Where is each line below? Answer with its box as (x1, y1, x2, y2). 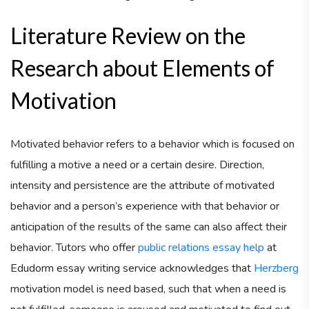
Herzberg (254, 260, 299, 276)
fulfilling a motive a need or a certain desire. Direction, (10, 157, 264, 172)
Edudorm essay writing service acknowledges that (10, 260, 254, 276)
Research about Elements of (10, 54, 275, 81)
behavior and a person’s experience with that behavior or (10, 198, 279, 214)
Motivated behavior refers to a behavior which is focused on (10, 136, 295, 152)
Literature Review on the (10, 21, 246, 49)
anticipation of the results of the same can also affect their (10, 219, 287, 235)
